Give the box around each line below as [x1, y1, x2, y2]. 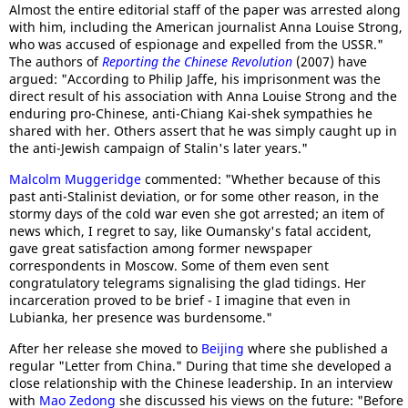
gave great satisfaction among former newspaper [9, 240, 312, 257]
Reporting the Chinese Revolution [102, 53, 292, 70]
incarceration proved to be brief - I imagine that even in [9, 291, 351, 309]
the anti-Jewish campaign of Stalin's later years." [9, 139, 308, 157]
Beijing [201, 340, 244, 357]
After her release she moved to [9, 340, 201, 357]
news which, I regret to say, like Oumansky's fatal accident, [9, 222, 372, 240]
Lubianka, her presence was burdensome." [9, 309, 272, 326]
